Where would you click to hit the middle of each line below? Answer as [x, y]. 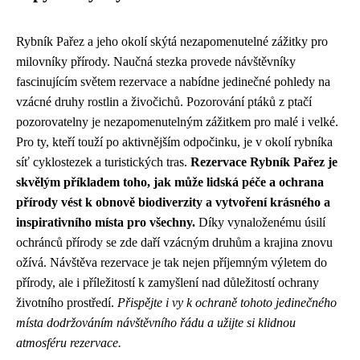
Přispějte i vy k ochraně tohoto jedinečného [227, 303]
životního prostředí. [67, 303]
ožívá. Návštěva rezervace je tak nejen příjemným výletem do [172, 263]
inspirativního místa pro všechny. [106, 223]
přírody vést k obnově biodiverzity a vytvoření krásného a [173, 202]
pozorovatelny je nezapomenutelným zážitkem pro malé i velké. [177, 122]
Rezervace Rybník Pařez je [264, 162]
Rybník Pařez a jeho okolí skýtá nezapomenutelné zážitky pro [172, 42]
